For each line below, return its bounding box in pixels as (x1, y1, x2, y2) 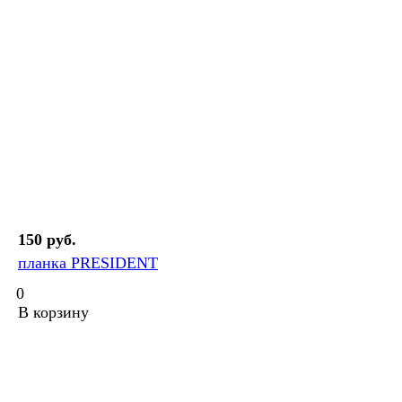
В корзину (18, 303, 89, 322)
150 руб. (18, 231, 76, 249)
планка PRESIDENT (18, 254, 158, 273)
